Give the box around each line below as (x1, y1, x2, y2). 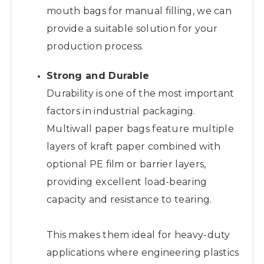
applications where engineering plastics (46, 246, 239, 258)
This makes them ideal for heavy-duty (46, 229, 230, 240)
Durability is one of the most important (46, 87, 235, 99)
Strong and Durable (46, 70, 150, 81)
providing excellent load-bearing (46, 176, 207, 187)
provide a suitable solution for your (46, 22, 218, 34)
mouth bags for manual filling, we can (46, 5, 232, 16)
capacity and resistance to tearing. (46, 193, 212, 205)
